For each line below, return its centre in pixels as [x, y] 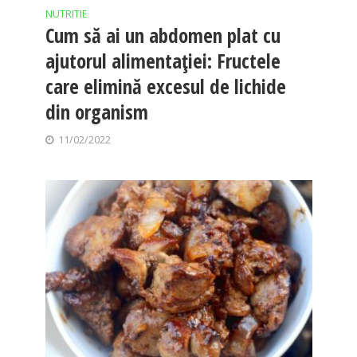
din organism [96, 111]
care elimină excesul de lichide [165, 86]
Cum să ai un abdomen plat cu [163, 35]
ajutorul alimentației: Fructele [163, 60]
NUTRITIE [66, 14]
